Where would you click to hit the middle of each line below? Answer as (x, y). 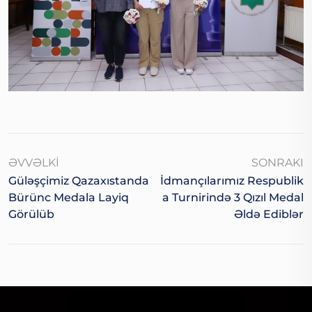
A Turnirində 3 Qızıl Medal (233, 198)
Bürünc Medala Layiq (69, 198)
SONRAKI (278, 163)
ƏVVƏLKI (34, 163)
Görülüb (31, 214)
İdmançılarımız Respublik (232, 181)
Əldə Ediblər (269, 214)
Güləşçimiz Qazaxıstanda (79, 181)
